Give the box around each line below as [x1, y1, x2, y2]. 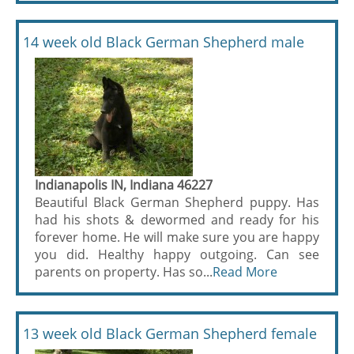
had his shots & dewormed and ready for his [35, 211, 319, 228]
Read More [213, 263, 277, 281]
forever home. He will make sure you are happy [35, 228, 319, 246]
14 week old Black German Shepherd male [23, 32, 304, 51]
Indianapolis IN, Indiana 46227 [35, 176, 213, 194]
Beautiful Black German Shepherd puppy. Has [35, 194, 319, 211]
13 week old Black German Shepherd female [23, 324, 317, 343]
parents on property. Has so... [35, 263, 213, 281]
